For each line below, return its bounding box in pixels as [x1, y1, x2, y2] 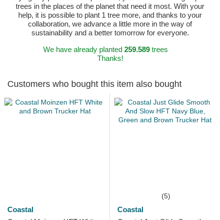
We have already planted [43, 45, 124, 54]
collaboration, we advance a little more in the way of [28, 20, 192, 28]
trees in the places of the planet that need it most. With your [16, 2, 204, 11]
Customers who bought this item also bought [7, 79, 182, 89]
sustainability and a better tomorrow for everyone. [31, 28, 189, 37]
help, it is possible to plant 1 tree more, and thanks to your [18, 11, 202, 20]
